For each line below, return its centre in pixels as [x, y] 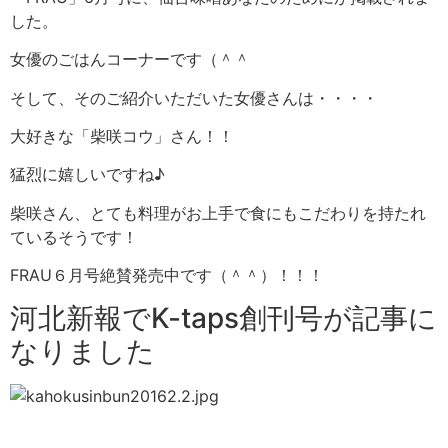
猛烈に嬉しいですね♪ [87, 174]
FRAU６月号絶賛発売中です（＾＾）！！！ [167, 275]
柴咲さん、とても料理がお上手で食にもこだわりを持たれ [218, 212]
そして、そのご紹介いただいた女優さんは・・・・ [194, 97]
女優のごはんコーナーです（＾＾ [130, 59]
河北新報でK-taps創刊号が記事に [223, 317]
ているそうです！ [74, 236]
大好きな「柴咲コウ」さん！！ [122, 136]
